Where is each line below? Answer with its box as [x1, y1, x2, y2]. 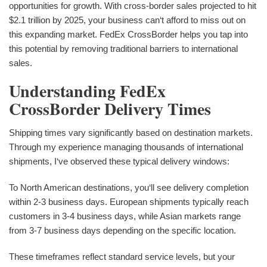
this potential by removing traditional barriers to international [9, 43, 238, 54]
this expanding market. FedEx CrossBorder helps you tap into [9, 29, 248, 39]
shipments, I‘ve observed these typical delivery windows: [9, 156, 229, 166]
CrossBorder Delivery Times [9, 96, 211, 121]
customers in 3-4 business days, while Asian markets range [9, 210, 241, 221]
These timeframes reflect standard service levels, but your [9, 251, 235, 262]
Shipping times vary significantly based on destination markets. [9, 127, 253, 138]
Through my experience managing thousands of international [9, 141, 243, 152]
